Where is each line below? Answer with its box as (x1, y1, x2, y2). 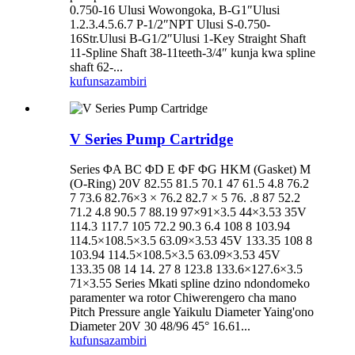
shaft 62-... (70, 60, 123, 74)
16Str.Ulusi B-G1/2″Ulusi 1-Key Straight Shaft (70, 32, 306, 45)
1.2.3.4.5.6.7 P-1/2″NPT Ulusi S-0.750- (70, 17, 270, 31)
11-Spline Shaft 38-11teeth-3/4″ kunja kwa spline (70, 46, 315, 59)
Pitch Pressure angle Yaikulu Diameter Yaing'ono (70, 305, 314, 319)
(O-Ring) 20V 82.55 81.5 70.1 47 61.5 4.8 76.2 (70, 177, 309, 191)
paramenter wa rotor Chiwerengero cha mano (70, 291, 296, 305)
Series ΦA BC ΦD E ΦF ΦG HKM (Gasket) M (70, 162, 311, 177)
